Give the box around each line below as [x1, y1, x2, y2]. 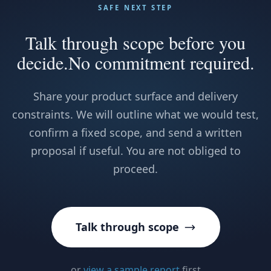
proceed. [113, 162, 158, 176]
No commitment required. [68, 50, 255, 74]
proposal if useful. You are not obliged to [30, 143, 241, 158]
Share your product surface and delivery [33, 89, 238, 103]
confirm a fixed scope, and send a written [29, 125, 242, 140]
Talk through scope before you [25, 30, 246, 54]
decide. [16, 50, 68, 74]
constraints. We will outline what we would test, [12, 107, 259, 122]
